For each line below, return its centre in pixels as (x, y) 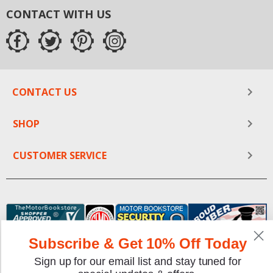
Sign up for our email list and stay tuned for (138, 262)
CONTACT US (44, 92)
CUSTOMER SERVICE (59, 156)
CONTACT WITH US (58, 14)
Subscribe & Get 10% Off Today (138, 244)
